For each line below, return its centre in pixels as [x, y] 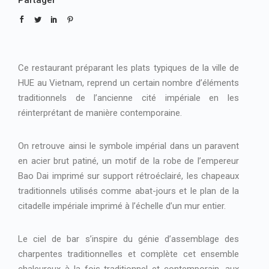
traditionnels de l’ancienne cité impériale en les [128, 98]
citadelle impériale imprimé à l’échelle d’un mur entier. [122, 206]
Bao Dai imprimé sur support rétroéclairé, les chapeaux [128, 176]
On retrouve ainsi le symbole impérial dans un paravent [128, 146]
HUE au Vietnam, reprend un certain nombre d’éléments [128, 83]
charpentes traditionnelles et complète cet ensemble [128, 254]
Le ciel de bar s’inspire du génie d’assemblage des [128, 239]
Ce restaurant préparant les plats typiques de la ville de [128, 68]
